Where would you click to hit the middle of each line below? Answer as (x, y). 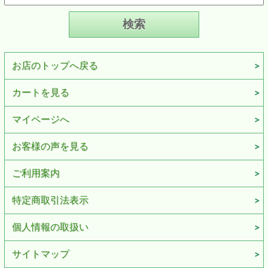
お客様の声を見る (50, 146)
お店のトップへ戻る (55, 65)
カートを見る (40, 92)
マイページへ (40, 119)
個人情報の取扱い (50, 227)
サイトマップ (40, 254)
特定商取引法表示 (50, 200)
